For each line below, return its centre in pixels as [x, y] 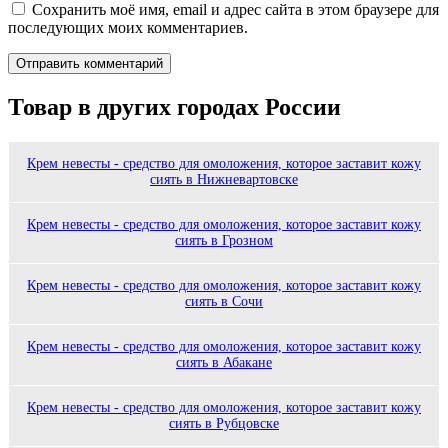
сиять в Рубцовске [224, 423]
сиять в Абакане [224, 362]
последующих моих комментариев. [128, 27]
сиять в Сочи [224, 301]
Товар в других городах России [174, 106]
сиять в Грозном [224, 240]
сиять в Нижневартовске [224, 179]
